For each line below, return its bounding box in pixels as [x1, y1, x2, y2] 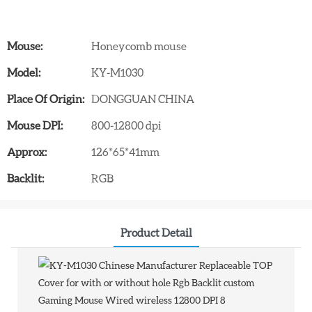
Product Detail [120, 226, 192, 240]
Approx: [7, 144, 47, 158]
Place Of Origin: [7, 91, 84, 105]
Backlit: [7, 171, 44, 185]
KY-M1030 [91, 65, 143, 79]
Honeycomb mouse [91, 38, 187, 52]
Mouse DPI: [7, 118, 63, 132]
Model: [7, 65, 40, 79]
